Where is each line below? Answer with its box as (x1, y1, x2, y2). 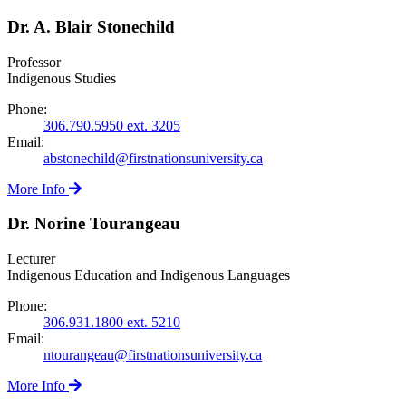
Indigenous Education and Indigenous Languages (7, 267, 290, 284)
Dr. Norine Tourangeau (7, 214, 180, 234)
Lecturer (7, 251, 55, 267)
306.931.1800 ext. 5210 (43, 314, 180, 331)
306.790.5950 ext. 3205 (43, 117, 180, 133)
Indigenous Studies (7, 70, 116, 86)
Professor (7, 53, 61, 70)
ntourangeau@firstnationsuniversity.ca (43, 347, 262, 363)
